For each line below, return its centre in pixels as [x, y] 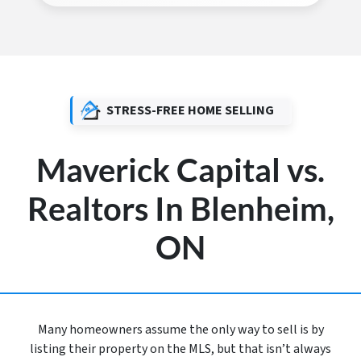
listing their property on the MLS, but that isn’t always [180, 349]
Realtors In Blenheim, [180, 209]
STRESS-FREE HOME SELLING [190, 111]
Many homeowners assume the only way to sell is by [180, 330]
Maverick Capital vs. [180, 170]
